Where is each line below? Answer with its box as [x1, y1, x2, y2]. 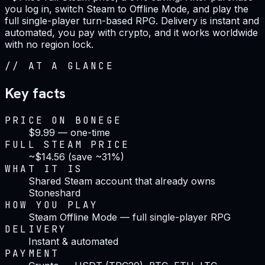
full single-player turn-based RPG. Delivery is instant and [5, 14, 259, 27]
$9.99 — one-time [28, 126, 110, 138]
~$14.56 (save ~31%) [28, 150, 124, 163]
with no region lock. [5, 38, 93, 50]
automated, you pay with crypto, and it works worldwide [5, 26, 258, 38]
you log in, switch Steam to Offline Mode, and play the [5, 2, 248, 15]
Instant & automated [28, 235, 118, 247]
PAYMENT [5, 247, 60, 260]
